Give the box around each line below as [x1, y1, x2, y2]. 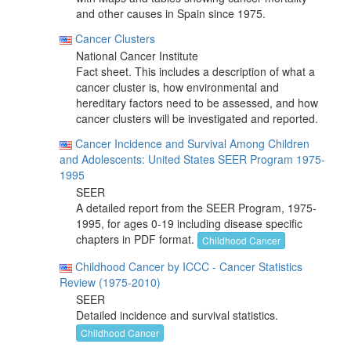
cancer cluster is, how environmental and [76, 79, 279, 95]
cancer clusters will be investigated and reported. [76, 110, 318, 126]
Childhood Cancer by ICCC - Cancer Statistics [75, 259, 302, 275]
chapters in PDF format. [76, 231, 197, 247]
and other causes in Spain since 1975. [76, 5, 266, 21]
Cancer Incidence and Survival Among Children [75, 136, 309, 151]
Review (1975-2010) [60, 274, 161, 291]
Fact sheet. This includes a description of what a [76, 63, 315, 79]
